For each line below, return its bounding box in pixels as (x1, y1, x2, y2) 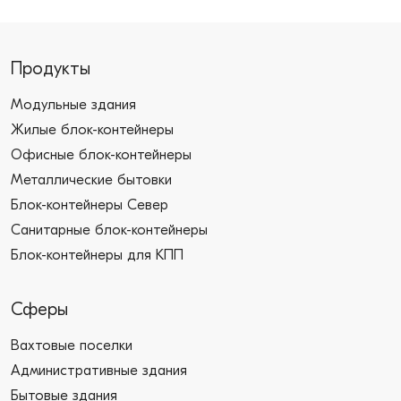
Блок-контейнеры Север (11, 197, 168, 213)
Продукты (11, 58, 90, 79)
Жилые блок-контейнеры (11, 122, 174, 138)
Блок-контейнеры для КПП (11, 247, 183, 263)
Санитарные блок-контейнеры (11, 222, 208, 238)
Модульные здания (11, 97, 136, 113)
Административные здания (11, 363, 187, 379)
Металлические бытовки (11, 172, 172, 188)
